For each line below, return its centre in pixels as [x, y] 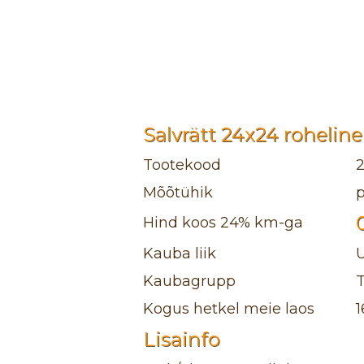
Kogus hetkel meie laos [228, 309]
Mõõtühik [178, 193]
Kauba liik [179, 253]
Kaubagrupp [189, 281]
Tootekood [182, 165]
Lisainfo [181, 339]
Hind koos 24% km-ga [223, 223]
